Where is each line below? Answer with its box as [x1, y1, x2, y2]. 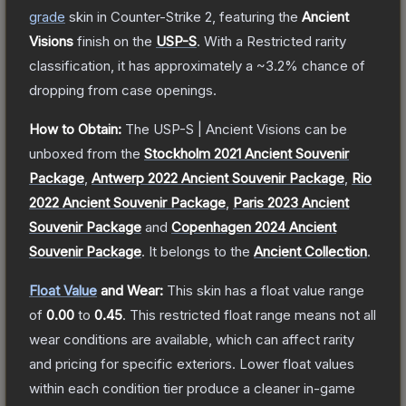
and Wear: [97, 281, 163, 299]
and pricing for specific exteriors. [29, 354, 236, 372]
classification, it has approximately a [29, 56, 256, 74]
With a [200, 32, 246, 50]
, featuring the [212, 7, 302, 25]
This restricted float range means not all [130, 305, 376, 324]
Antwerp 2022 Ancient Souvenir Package [92, 169, 344, 187]
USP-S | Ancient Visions [153, 120, 301, 138]
